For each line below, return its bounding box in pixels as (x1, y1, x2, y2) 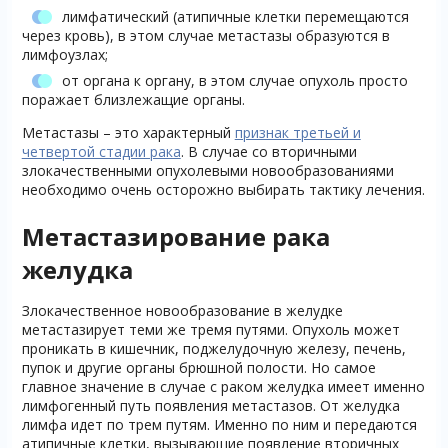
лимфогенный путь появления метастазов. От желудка (21, 395, 400, 415)
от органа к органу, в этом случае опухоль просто (61, 70, 408, 90)
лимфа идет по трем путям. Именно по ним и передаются (21, 414, 417, 434)
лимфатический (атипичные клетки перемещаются (61, 6, 409, 26)
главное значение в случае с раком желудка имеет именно (21, 376, 425, 396)
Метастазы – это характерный (21, 122, 235, 142)
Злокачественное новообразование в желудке (21, 300, 343, 320)
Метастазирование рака (21, 219, 330, 253)
